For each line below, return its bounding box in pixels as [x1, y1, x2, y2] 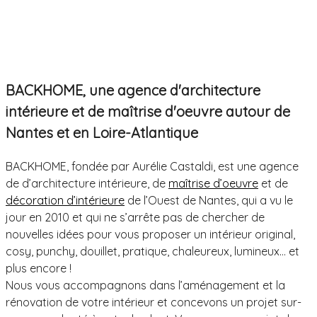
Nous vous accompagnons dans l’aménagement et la [6, 278, 285, 293]
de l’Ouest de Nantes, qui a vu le [125, 193, 293, 208]
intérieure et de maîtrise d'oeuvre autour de [6, 103, 290, 121]
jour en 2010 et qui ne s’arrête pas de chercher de [6, 210, 265, 225]
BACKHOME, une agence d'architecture [6, 81, 260, 100]
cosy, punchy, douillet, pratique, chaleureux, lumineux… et [6, 244, 299, 259]
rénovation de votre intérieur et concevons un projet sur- [6, 295, 301, 310]
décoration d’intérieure [6, 193, 125, 208]
